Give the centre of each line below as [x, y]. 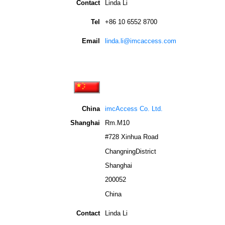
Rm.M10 [117, 123]
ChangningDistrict [131, 151]
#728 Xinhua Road [132, 137]
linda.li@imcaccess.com [141, 41]
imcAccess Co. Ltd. [134, 108]
